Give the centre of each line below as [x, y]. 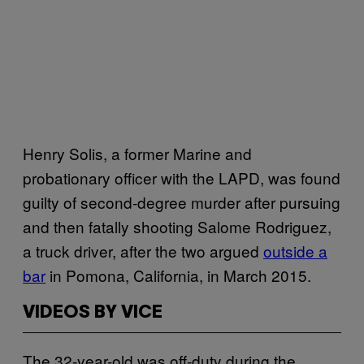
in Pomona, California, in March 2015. [178, 275]
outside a [295, 250]
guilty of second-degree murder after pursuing [182, 201]
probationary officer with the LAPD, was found [182, 177]
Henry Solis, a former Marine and [137, 153]
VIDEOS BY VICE [93, 312]
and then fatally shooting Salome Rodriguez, [177, 226]
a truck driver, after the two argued [143, 250]
